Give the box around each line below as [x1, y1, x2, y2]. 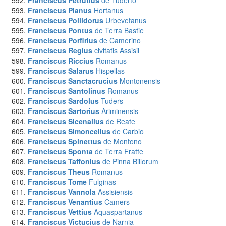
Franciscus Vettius [28, 207, 92, 217]
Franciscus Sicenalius [28, 116, 104, 126]
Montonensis [120, 76, 160, 86]
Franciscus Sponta [28, 146, 93, 156]
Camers [104, 197, 130, 207]
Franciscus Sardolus [28, 96, 99, 106]
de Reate [106, 116, 135, 126]
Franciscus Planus [28, 5, 92, 15]
